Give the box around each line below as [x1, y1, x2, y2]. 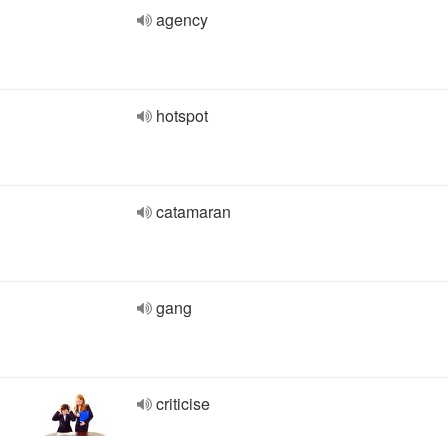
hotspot [156, 104, 208, 127]
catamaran [156, 200, 231, 223]
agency [156, 8, 208, 31]
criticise [156, 392, 210, 415]
